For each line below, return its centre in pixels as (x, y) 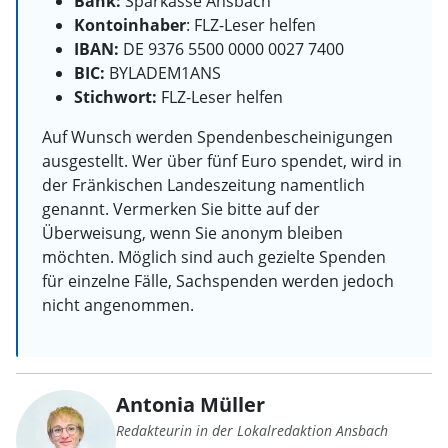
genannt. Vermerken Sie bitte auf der (181, 208)
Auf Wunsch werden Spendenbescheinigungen (217, 136)
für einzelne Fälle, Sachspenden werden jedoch (218, 280)
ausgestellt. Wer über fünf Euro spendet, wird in (222, 160)
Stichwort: (115, 96)
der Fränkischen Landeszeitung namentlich (203, 184)
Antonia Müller (190, 404)
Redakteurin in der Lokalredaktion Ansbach (252, 430)
